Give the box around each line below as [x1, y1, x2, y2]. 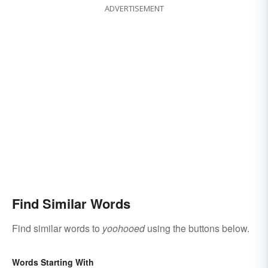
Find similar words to [12, 221, 102, 236]
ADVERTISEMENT [104, 3, 164, 14]
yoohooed [102, 221, 145, 236]
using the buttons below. [145, 221, 249, 236]
